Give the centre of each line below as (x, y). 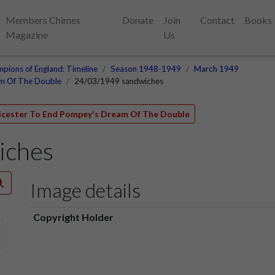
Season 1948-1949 (146, 69)
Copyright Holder (73, 217)
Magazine (27, 35)
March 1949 (216, 69)
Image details (85, 190)
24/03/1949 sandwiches (119, 81)
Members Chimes (43, 20)
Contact (218, 20)
